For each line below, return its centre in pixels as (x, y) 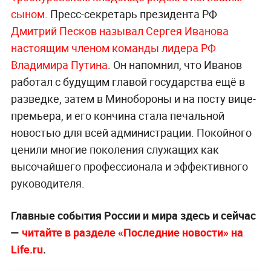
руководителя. (47, 184)
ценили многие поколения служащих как (115, 150)
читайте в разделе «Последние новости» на (132, 233)
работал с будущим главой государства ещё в (128, 82)
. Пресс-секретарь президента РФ (131, 14)
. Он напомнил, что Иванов (175, 65)
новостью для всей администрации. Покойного (131, 133)
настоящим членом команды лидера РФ (113, 48)
